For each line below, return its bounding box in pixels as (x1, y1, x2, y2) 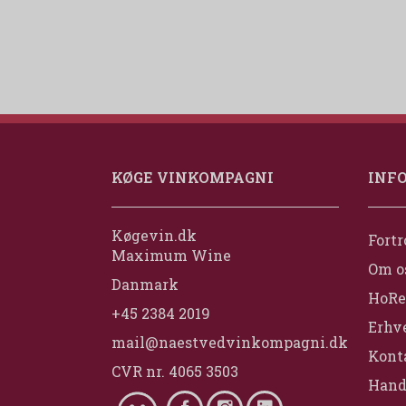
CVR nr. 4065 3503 (111, 362, 238, 382)
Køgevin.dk (111, 226, 197, 246)
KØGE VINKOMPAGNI (111, 168, 274, 188)
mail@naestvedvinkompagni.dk (111, 333, 348, 353)
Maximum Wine (111, 246, 231, 266)
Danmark (111, 275, 179, 295)
